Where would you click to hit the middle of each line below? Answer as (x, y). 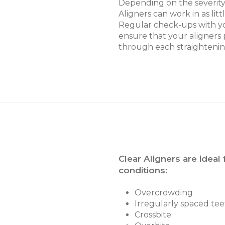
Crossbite (153, 215)
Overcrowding (164, 193)
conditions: (143, 171)
